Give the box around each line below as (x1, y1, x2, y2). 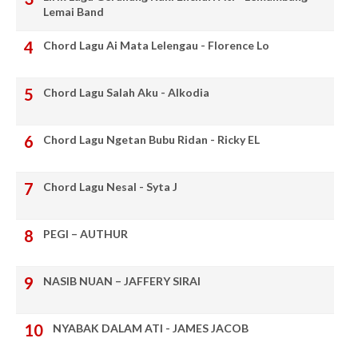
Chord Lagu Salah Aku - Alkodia (43, 86, 209, 100)
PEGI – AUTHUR (43, 227, 128, 241)
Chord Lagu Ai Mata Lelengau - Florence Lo (43, 38, 269, 53)
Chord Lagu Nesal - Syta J (43, 180, 177, 194)
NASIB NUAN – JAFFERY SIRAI (43, 274, 201, 288)
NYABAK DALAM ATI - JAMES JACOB (53, 321, 249, 336)
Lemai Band (43, 5, 104, 19)
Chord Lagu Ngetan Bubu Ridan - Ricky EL (43, 133, 260, 147)
